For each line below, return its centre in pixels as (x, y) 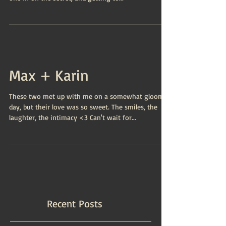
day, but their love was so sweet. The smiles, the (83, 107)
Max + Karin (49, 75)
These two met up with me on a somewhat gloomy (88, 96)
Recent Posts (75, 204)
